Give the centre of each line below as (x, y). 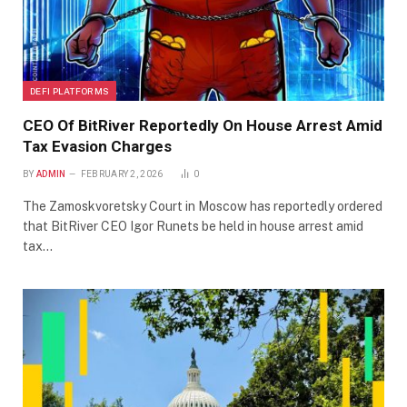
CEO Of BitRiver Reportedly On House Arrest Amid (203, 125)
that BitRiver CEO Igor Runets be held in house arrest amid (193, 226)
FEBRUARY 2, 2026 (122, 174)
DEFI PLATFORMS (70, 90)
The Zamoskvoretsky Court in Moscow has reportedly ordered (203, 206)
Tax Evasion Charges (97, 146)
